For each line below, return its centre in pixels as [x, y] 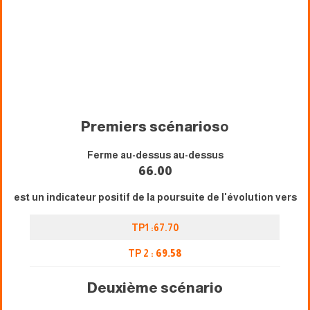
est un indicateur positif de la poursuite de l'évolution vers [155, 197]
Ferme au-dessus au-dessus [155, 155]
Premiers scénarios [151, 126]
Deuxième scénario [155, 288]
